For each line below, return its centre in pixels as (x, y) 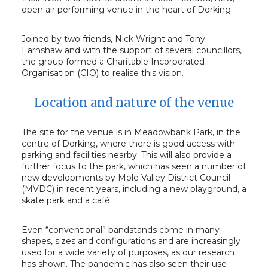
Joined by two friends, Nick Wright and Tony (113, 39)
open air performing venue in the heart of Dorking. (127, 10)
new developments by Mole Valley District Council (126, 178)
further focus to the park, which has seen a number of (133, 166)
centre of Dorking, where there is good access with (128, 144)
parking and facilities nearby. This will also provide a (126, 155)
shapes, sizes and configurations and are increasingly (131, 241)
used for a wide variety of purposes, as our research (128, 252)
